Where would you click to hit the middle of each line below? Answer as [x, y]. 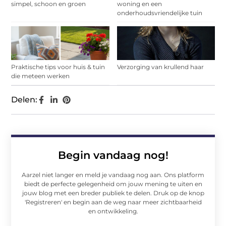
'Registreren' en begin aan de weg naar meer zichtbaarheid [113, 202]
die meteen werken [41, 76]
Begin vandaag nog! [113, 155]
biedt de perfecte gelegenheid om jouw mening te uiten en [113, 184]
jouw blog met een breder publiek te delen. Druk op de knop [113, 193]
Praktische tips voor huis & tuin [58, 67]
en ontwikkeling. [113, 211]
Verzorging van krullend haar [160, 67]
